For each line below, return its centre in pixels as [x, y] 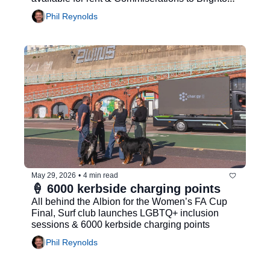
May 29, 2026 [54, 176]
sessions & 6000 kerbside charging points [121, 224]
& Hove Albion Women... [84, 10]
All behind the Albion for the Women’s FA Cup [129, 201]
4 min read [101, 176]
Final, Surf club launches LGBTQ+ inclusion [125, 213]
